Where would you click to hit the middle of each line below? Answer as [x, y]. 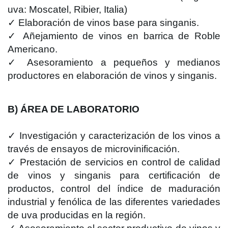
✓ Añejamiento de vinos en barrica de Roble [114, 36]
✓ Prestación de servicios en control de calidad [114, 162]
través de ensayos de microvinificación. [94, 149]
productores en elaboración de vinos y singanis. [112, 76]
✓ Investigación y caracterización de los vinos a [114, 136]
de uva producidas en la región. [77, 215]
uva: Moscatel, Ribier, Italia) [67, 9]
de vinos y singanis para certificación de [114, 175]
